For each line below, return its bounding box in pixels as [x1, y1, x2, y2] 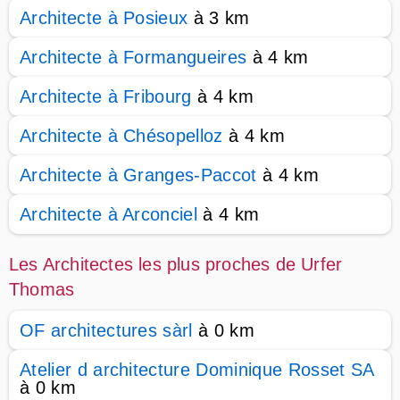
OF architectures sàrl [20, 321, 193, 340]
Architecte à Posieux [20, 8, 188, 28]
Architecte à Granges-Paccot [20, 165, 257, 185]
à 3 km [187, 8, 250, 28]
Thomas [9, 279, 75, 299]
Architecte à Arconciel [20, 204, 198, 224]
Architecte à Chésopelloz [20, 126, 223, 146]
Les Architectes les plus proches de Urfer [9, 254, 343, 274]
